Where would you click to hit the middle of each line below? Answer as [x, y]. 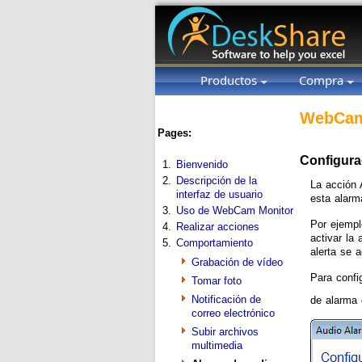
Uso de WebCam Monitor [235, 210]
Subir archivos [225, 332]
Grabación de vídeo [237, 262]
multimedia [217, 345]
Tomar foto [217, 281]
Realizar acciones [218, 227]
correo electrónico [233, 313]
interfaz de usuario [219, 194]
